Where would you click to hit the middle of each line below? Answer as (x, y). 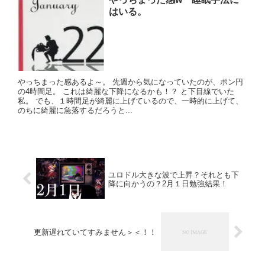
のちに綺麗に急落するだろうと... (75, 111)
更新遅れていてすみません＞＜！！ (96, 232)
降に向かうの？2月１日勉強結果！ (168, 183)
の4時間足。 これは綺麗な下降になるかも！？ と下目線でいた (126, 92)
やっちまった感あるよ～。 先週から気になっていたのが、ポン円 (130, 82)
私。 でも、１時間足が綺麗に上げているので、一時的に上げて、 (130, 101)
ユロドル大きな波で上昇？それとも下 (173, 174)
